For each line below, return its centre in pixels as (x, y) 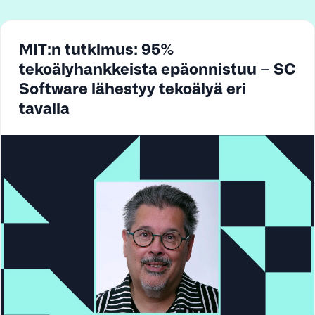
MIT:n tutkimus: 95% (96, 48)
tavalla (44, 107)
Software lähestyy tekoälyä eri (132, 87)
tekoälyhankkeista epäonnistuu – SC (157, 67)
